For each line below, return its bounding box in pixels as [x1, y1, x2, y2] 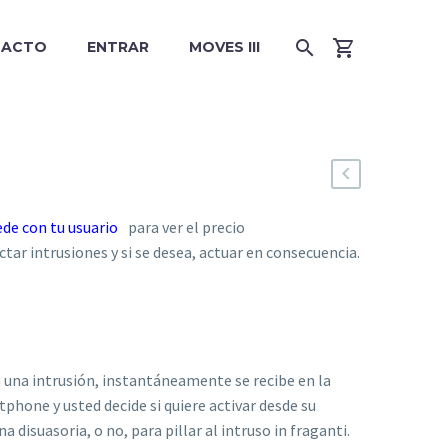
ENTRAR [87, 38, 149, 56]
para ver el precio [128, 217, 245, 237]
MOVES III [189, 38, 260, 56]
